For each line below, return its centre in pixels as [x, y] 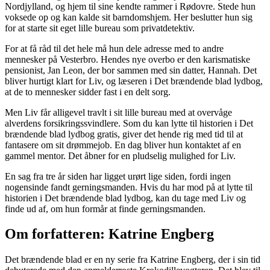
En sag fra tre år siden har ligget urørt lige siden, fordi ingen [118, 176]
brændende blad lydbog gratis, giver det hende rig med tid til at [124, 134]
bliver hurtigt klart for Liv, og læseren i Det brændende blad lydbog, [134, 81]
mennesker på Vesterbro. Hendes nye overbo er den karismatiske [127, 59]
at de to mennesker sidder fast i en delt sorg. [88, 92]
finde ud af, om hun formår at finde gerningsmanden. [105, 209]
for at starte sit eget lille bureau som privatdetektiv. [100, 28]
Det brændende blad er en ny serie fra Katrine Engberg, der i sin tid [133, 260]
